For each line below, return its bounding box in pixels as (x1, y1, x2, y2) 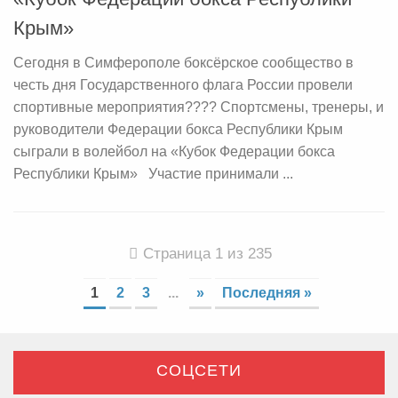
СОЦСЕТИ (156, 361, 242, 379)
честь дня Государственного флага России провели (13, 76, 353, 92)
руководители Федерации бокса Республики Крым (13, 121, 343, 137)
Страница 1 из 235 (142, 244, 272, 262)
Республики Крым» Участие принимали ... (13, 165, 293, 181)
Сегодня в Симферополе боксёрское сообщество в (13, 54, 354, 70)
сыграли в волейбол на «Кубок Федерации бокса (13, 143, 335, 159)
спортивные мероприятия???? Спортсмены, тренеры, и (13, 99, 384, 115)
